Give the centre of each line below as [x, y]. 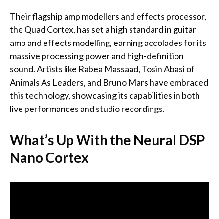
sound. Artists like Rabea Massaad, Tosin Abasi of [102, 69]
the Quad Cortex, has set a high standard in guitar [103, 30]
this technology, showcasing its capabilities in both [105, 96]
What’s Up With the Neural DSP [107, 140]
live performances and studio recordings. [87, 109]
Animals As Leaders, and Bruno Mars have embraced [109, 82]
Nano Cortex [49, 158]
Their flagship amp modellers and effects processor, [108, 16]
